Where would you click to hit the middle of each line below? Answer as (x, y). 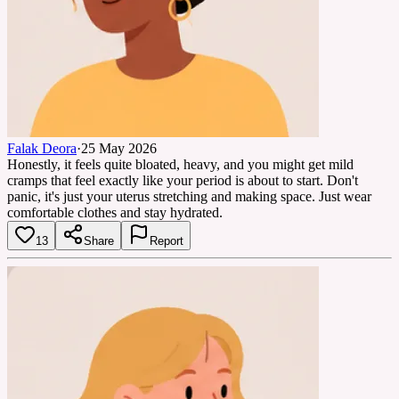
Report (167, 240)
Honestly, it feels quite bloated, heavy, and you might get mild (180, 164)
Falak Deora (42, 148)
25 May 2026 (119, 148)
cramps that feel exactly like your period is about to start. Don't (183, 180)
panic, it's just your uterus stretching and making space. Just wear (189, 196)
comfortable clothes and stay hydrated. (115, 212)
